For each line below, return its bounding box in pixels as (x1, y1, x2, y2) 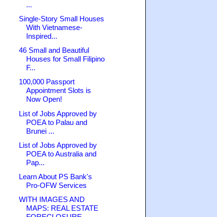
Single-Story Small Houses (18, 14, 104, 23)
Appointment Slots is (26, 86, 91, 95)
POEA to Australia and (26, 149, 96, 158)
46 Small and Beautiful (18, 46, 89, 55)
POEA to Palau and (26, 118, 87, 126)
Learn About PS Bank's (18, 172, 92, 181)
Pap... (26, 158, 45, 167)
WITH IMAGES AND (18, 195, 85, 204)
